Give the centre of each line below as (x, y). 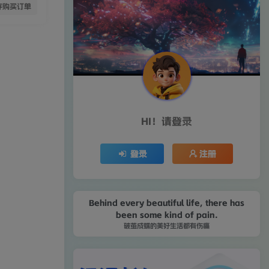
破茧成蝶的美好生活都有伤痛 (167, 225)
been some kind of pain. (167, 215)
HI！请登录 (167, 121)
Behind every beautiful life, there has (167, 203)
